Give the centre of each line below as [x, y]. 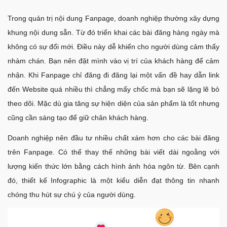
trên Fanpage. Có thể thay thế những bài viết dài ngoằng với [113, 152]
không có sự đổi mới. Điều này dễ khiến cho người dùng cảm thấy [113, 46]
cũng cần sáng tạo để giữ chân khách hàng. [78, 117]
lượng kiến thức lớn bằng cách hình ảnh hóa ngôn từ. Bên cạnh [113, 166]
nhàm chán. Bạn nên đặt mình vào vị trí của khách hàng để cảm [113, 61]
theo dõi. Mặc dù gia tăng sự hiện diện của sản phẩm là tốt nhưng [113, 103]
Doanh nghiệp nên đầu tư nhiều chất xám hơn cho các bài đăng [113, 138]
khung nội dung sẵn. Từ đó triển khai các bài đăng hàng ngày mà [113, 32]
